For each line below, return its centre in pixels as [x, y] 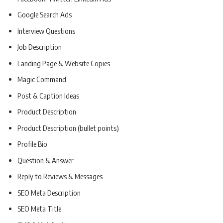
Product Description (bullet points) [68, 128]
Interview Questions [46, 31]
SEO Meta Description [49, 192]
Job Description [40, 47]
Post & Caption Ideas [48, 95]
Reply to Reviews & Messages [60, 176]
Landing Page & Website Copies [64, 63]
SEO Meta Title [39, 209]
